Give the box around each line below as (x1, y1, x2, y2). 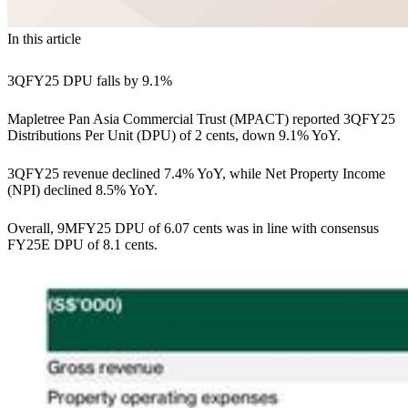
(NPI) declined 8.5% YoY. (7, 181, 158, 198)
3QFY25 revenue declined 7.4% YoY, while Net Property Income (7, 165, 385, 181)
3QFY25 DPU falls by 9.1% (7, 72, 172, 88)
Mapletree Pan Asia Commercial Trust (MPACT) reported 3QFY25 (7, 110, 395, 127)
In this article (7, 30, 81, 46)
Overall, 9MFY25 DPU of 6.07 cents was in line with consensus (7, 219, 379, 236)
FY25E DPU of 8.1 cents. (7, 236, 161, 252)
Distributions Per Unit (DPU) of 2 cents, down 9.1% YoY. (7, 127, 344, 143)
